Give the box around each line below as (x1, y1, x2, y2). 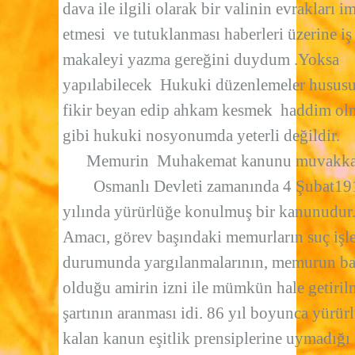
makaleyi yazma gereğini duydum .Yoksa (63, 49, 339, 69)
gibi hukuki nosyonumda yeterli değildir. (63, 125, 340, 145)
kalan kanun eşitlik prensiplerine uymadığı (63, 328, 350, 348)
